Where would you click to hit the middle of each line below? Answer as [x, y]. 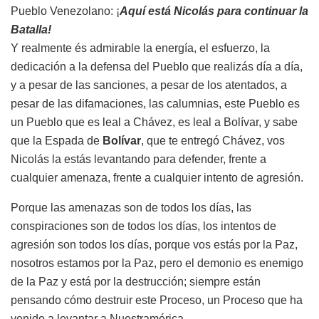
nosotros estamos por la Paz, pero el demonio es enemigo [157, 263]
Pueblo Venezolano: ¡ [65, 11]
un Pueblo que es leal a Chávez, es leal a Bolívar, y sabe [154, 122]
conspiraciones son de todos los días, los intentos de [143, 226]
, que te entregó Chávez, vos [213, 140]
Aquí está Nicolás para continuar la [214, 11]
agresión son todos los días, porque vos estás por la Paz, [154, 244]
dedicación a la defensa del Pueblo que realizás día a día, [157, 66]
